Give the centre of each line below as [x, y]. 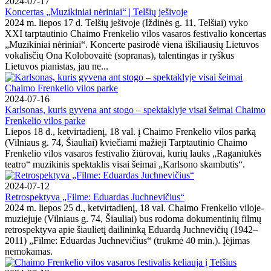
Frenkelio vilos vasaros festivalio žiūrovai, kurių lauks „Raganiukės [133, 153]
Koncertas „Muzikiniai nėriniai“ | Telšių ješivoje [96, 11]
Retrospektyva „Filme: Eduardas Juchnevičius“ [95, 197]
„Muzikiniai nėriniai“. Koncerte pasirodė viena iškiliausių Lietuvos [132, 44]
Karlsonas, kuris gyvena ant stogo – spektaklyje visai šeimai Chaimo [135, 109]
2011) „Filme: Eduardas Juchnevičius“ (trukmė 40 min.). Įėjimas [127, 240]
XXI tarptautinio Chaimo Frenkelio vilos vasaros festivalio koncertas [135, 33]
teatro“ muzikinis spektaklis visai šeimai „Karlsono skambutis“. [125, 164]
